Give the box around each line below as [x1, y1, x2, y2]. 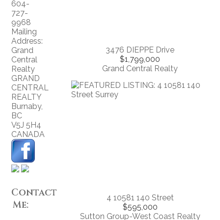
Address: [11, 36, 43, 46]
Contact [11, 187, 57, 199]
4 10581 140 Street [106, 192, 174, 202]
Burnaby [11, 102, 41, 111]
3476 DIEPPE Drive [106, 45, 174, 55]
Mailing [11, 27, 37, 37]
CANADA [11, 130, 45, 139]
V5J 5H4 [11, 120, 41, 130]
